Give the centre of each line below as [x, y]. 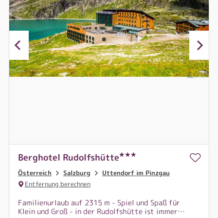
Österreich [35, 173]
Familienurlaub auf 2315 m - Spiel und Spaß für [99, 203]
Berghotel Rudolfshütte [69, 157]
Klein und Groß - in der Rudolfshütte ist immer [98, 211]
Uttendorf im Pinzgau [136, 173]
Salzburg [77, 173]
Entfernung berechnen [58, 184]
